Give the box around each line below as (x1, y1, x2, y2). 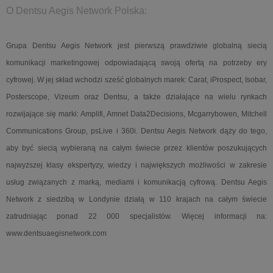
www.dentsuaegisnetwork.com (6, 229, 107, 238)
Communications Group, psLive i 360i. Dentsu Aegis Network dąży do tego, (6, 127, 267, 135)
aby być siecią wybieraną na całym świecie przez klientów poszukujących (6, 144, 267, 152)
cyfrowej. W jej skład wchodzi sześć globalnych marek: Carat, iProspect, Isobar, (6, 76, 267, 84)
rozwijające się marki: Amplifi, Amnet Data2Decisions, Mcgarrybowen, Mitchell (6, 110, 267, 118)
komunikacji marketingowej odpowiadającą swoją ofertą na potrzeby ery (6, 58, 267, 67)
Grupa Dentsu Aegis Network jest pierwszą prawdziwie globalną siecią (6, 41, 267, 50)
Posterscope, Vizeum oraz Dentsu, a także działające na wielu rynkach (6, 93, 267, 101)
